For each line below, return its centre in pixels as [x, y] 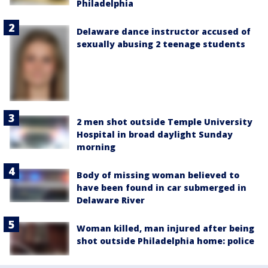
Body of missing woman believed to [158, 175]
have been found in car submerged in [162, 188]
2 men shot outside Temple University [165, 122]
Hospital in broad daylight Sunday [155, 135]
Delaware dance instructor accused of [164, 31]
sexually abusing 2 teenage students [161, 44]
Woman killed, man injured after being [165, 229]
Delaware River [111, 200]
